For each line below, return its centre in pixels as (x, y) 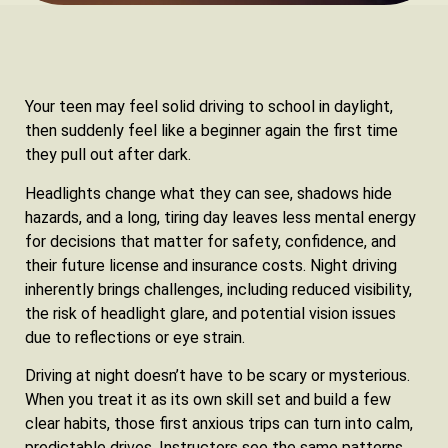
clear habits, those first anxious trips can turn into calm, (219, 424)
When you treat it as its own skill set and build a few (208, 400)
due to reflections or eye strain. (135, 337)
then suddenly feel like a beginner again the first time (211, 131)
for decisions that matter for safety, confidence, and (210, 241)
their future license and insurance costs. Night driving (211, 265)
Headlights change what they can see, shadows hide (208, 193)
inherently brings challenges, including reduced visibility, (218, 289)
